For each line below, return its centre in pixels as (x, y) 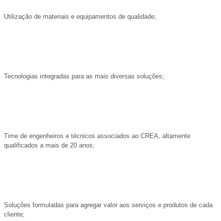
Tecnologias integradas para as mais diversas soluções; (84, 76)
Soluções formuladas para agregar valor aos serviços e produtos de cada (108, 205)
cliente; (14, 214)
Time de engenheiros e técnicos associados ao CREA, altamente (97, 136)
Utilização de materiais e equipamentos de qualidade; (80, 17)
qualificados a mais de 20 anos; (49, 145)
